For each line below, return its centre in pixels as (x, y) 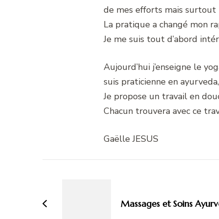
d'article (74, 190)
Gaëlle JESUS (131, 139)
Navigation (85, 169)
